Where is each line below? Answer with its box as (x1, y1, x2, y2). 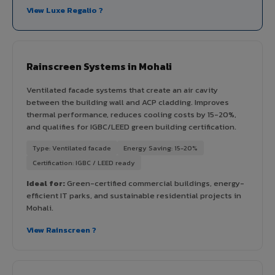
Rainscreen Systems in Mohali (26, 58, 172, 74)
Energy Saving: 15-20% (123, 142, 198, 153)
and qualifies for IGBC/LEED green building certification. (26, 120, 236, 133)
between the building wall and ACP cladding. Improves (26, 96, 229, 108)
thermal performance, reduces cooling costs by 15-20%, (26, 108, 236, 120)
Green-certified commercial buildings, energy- (65, 177, 244, 189)
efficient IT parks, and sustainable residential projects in (26, 189, 241, 201)
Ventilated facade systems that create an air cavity (26, 83, 218, 96)
